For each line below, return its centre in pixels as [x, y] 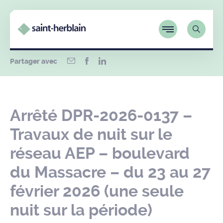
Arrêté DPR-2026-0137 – [101, 115]
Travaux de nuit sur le [91, 134]
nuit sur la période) [81, 210]
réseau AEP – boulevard [100, 153]
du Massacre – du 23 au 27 [110, 172]
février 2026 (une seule [97, 191]
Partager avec [34, 61]
